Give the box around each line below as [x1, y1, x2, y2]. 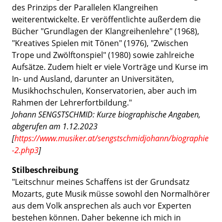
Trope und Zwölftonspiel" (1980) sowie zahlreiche [12, 50, 194, 60]
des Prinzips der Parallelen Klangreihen [12, 2, 158, 13]
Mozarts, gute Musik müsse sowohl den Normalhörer [12, 188, 210, 199]
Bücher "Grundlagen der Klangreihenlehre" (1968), [12, 26, 199, 37]
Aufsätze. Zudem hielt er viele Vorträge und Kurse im [12, 61, 208, 72]
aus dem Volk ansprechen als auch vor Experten [12, 200, 191, 211]
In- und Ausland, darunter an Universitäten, [12, 73, 174, 84]
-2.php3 [12, 145, 39, 156]
